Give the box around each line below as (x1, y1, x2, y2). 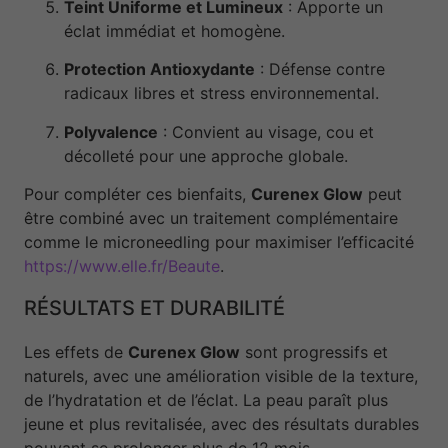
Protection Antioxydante (64, 59, 255, 80)
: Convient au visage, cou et (158, 121, 374, 142)
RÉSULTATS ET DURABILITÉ (24, 296, 285, 321)
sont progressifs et (240, 342, 388, 363)
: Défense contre (255, 59, 385, 80)
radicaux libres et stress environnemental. (64, 83, 379, 104)
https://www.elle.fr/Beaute (24, 256, 220, 277)
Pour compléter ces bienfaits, (24, 184, 251, 205)
